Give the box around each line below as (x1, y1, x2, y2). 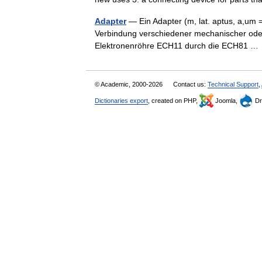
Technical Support (208, 81, 258, 88)
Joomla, (213, 97, 239, 104)
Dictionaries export (95, 97, 148, 104)
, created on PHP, (148, 97, 199, 104)
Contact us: (173, 81, 208, 88)
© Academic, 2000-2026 (95, 81, 164, 88)
